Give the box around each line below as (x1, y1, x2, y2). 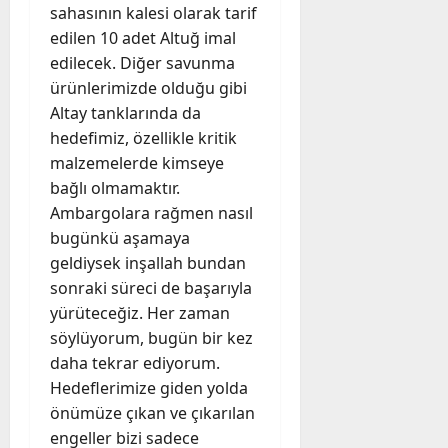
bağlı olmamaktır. (50, 176, 180, 199)
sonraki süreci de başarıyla (50, 276, 252, 299)
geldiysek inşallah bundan (50, 251, 246, 274)
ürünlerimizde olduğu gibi (50, 76, 247, 99)
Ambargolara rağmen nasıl (50, 201, 253, 224)
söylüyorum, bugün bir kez (50, 326, 253, 349)
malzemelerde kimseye (50, 151, 224, 174)
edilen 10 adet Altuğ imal (50, 26, 236, 49)
